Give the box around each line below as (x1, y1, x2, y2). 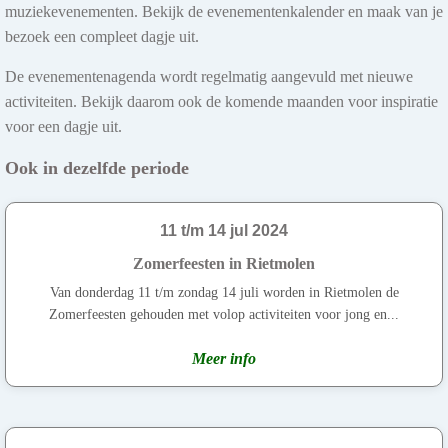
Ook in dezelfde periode (5, 157, 189, 178)
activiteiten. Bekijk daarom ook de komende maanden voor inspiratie (5, 92, 438, 110)
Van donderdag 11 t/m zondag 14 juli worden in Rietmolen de (49, 284, 399, 300)
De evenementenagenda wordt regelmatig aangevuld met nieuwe (5, 67, 413, 85)
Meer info (192, 349, 256, 367)
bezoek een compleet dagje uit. (5, 27, 199, 45)
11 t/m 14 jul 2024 (160, 221, 288, 239)
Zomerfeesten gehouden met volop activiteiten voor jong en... (49, 306, 399, 322)
